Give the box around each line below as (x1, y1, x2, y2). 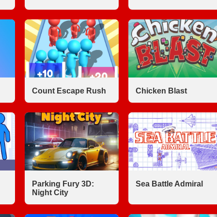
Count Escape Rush (32, 87, 106, 95)
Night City (32, 188, 68, 197)
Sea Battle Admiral (135, 180, 203, 188)
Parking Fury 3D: (32, 180, 94, 188)
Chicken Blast (135, 87, 187, 95)
